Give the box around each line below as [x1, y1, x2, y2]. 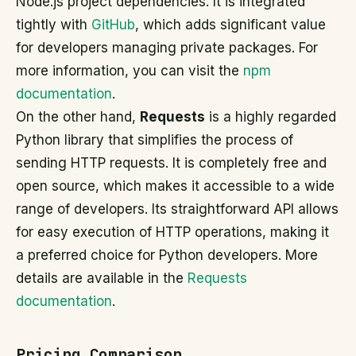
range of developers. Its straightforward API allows [16, 201, 339, 217]
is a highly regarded [205, 109, 336, 125]
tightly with [16, 17, 91, 33]
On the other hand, [16, 109, 140, 125]
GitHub [91, 17, 135, 33]
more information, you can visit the [16, 63, 243, 79]
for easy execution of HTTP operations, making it [16, 224, 329, 240]
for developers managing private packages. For [16, 40, 318, 56]
